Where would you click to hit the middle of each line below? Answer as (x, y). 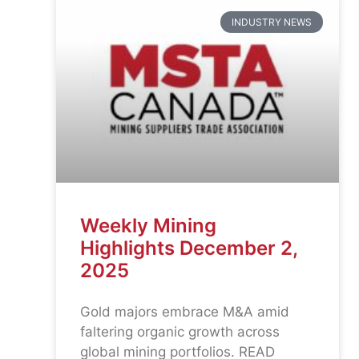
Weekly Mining (148, 225)
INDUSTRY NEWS (271, 22)
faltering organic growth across (180, 331)
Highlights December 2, (189, 248)
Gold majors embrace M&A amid (185, 311)
